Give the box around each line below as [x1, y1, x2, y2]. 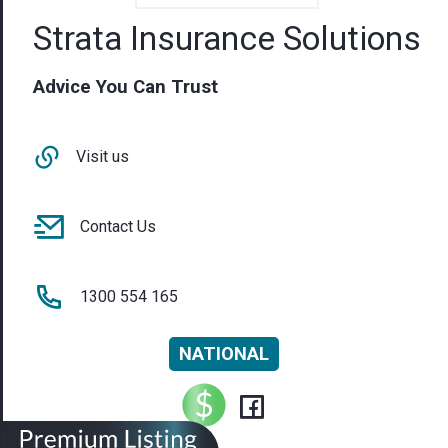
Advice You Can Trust [33, 76, 218, 99]
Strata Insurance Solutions [33, 18, 421, 58]
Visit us [76, 147, 129, 167]
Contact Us [80, 217, 156, 237]
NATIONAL [179, 343, 269, 366]
